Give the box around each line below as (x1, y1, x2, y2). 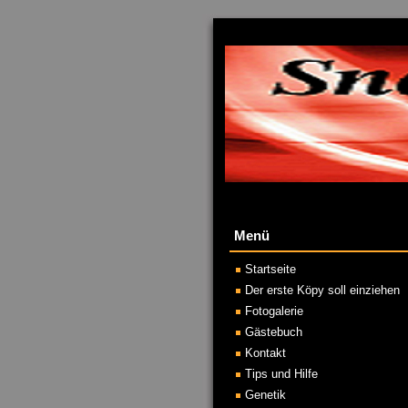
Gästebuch (245, 325, 302, 339)
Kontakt (245, 346, 286, 360)
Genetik (245, 388, 286, 402)
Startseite (245, 262, 296, 276)
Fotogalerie (245, 304, 303, 318)
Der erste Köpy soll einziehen (245, 283, 400, 297)
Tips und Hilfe (245, 367, 318, 381)
